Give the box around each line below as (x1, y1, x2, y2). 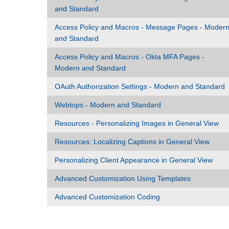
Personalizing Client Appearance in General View (55, 156, 213, 164)
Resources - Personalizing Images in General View (55, 119, 219, 127)
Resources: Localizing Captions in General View (55, 138, 210, 146)
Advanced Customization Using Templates (55, 174, 191, 182)
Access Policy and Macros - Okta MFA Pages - (55, 53, 204, 61)
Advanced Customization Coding (55, 193, 160, 201)
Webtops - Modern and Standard (55, 101, 161, 109)
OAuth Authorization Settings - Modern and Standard (55, 82, 225, 90)
